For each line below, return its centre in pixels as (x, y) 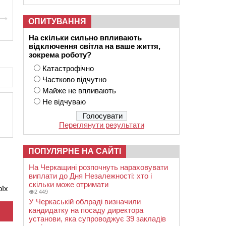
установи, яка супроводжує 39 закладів (97, 219)
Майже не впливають (79, 91)
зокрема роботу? (60, 55)
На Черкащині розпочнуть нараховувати (98, 167)
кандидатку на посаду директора (86, 210)
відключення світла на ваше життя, (95, 46)
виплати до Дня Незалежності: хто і (90, 176)
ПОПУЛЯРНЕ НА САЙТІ (75, 151)
